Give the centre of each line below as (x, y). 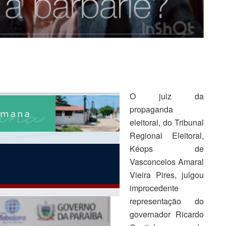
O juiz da (167, 96)
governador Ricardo (167, 214)
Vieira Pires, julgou (167, 175)
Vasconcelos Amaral (167, 162)
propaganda (151, 109)
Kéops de (167, 149)
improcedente (154, 188)
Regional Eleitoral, (167, 136)
